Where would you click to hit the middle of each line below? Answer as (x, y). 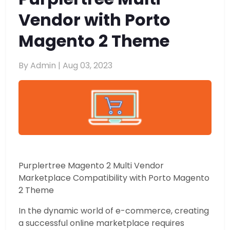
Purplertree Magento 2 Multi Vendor (91, 166)
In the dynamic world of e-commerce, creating (114, 211)
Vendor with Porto (94, 20)
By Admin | (41, 66)
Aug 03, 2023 (88, 66)
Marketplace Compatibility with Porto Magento (114, 178)
